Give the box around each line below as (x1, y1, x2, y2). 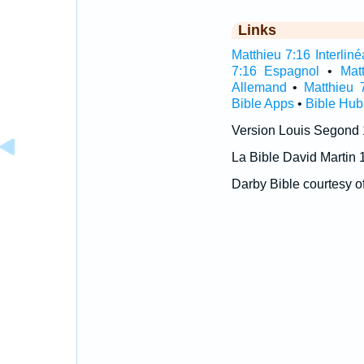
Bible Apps (231, 97, 294, 110)
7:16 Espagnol (231, 64, 320, 78)
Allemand (231, 80, 287, 94)
